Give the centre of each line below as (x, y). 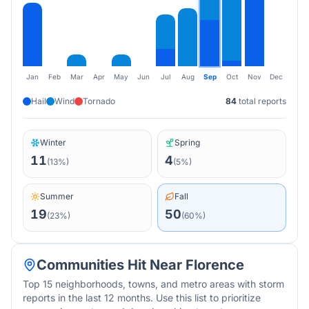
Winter (53, 142)
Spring (187, 142)
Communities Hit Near (111, 265)
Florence (215, 265)
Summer (57, 196)
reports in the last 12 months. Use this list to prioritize (142, 298)
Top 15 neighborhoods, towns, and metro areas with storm (153, 284)
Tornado (99, 101)
